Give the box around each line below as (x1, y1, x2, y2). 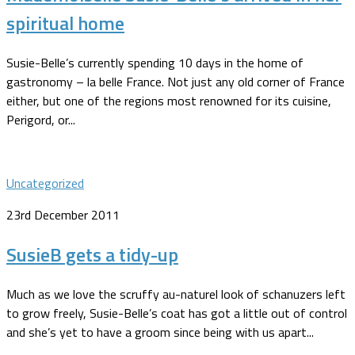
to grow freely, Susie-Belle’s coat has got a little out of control (6, 303, 347, 323)
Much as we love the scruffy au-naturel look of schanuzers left (6, 284, 345, 303)
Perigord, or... (6, 110, 75, 130)
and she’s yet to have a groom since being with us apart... (6, 322, 314, 342)
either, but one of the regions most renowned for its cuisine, (6, 91, 331, 111)
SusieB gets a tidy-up (6, 239, 178, 269)
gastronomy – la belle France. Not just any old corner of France (6, 72, 345, 92)
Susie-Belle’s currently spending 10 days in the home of (6, 53, 303, 73)
